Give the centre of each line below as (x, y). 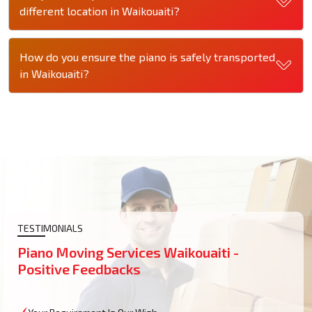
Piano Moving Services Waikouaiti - (128, 252)
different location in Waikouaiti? (100, 10)
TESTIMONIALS (50, 228)
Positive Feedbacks (79, 268)
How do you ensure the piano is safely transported (147, 56)
